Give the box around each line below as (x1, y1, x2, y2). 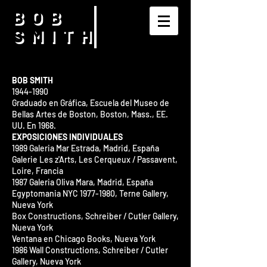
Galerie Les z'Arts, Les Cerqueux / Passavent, (12, 154, 178, 164)
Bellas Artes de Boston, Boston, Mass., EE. (12, 109, 168, 119)
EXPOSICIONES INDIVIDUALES (12, 132, 123, 142)
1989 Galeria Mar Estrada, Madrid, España (12, 143, 159, 153)
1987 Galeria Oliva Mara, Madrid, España (12, 177, 153, 187)
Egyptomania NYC (12, 188, 80, 198)
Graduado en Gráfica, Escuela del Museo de (12, 98, 169, 108)
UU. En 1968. (12, 120, 56, 131)
